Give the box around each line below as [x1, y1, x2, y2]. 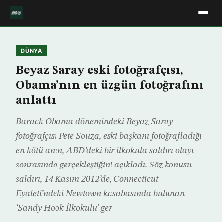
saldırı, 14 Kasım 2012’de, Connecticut [16, 175, 158, 184]
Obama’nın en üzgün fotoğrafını [16, 80, 204, 92]
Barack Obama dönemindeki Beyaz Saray [16, 117, 173, 126]
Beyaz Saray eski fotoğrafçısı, [16, 65, 183, 77]
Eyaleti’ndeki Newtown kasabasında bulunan [16, 189, 185, 198]
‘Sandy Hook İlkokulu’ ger [16, 204, 112, 213]
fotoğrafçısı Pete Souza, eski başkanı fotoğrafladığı [16, 132, 202, 141]
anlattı [16, 95, 56, 107]
